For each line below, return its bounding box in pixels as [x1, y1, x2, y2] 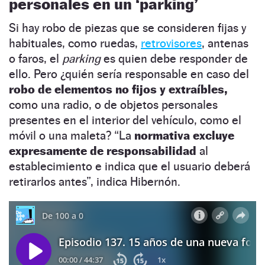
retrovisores [141, 35, 202, 50]
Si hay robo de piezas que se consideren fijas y [9, 20, 246, 35]
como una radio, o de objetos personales [9, 97, 218, 112]
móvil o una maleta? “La [9, 128, 134, 143]
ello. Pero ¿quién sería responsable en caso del [9, 66, 249, 81]
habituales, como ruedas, [9, 35, 141, 50]
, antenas [202, 35, 248, 50]
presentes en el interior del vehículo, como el [9, 112, 241, 127]
